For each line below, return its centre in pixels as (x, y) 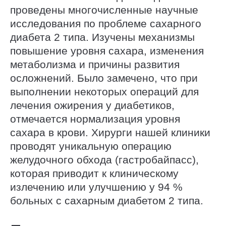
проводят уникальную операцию (91, 146)
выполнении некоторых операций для (104, 91)
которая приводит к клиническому (94, 173)
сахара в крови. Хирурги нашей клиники (110, 132)
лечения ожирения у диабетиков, (92, 105)
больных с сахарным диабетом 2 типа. (107, 200)
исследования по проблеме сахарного (106, 23)
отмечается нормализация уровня (95, 119)
